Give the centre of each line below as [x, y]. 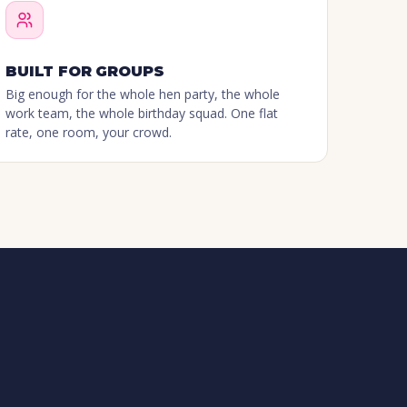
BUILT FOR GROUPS [85, 72]
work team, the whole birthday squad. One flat [142, 114]
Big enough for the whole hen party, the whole [143, 94]
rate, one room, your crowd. [89, 133]
